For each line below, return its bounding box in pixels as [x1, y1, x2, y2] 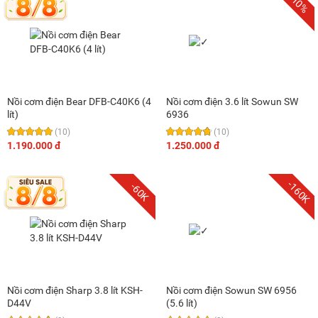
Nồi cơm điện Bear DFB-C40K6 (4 [7, 95, 151, 107]
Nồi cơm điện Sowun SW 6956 [166, 284, 297, 296]
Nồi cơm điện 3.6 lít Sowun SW [166, 95, 298, 107]
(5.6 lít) [166, 297, 197, 309]
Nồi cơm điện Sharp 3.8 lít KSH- [7, 284, 143, 296]
